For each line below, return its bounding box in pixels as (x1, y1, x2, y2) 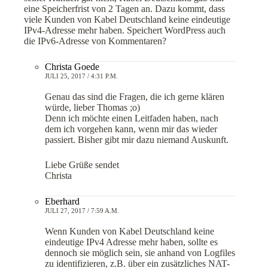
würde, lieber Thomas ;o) (45, 102, 140, 112)
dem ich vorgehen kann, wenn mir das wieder (45, 123, 217, 134)
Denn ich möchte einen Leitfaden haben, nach (45, 112, 218, 123)
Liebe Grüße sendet (45, 159, 119, 170)
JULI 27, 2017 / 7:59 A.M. (45, 206, 119, 214)
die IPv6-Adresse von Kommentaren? (24, 35, 166, 46)
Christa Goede (45, 61, 99, 72)
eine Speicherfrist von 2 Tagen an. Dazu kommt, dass (24, 3, 225, 14)
